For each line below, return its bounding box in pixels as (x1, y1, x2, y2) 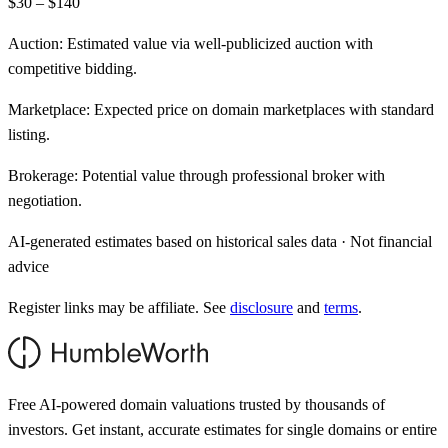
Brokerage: (8, 166, 78, 184)
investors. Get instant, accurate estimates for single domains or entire (8, 420, 437, 438)
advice (8, 257, 49, 275)
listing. (8, 125, 50, 143)
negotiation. (8, 191, 82, 209)
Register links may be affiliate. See (8, 298, 230, 316)
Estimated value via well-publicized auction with (63, 34, 373, 52)
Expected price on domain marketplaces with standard (90, 100, 434, 118)
